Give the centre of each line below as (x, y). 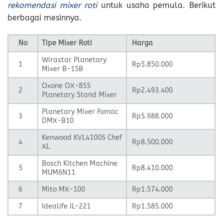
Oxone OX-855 (66, 86)
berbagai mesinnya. (45, 18)
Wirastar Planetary (74, 60)
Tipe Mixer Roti (67, 43)
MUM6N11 (59, 172)
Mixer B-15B (63, 69)
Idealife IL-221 (66, 206)
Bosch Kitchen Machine (80, 163)
